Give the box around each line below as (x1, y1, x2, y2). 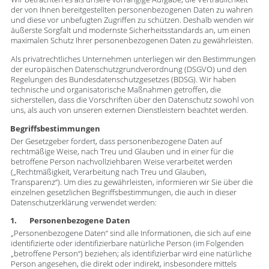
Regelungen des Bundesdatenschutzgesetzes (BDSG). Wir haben (10, 74, 236, 85)
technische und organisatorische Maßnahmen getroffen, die (10, 85, 221, 95)
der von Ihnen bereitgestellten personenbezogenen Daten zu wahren (10, 5, 253, 15)
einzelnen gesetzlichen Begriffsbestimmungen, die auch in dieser (10, 187, 237, 198)
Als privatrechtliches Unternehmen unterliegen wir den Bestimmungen (10, 54, 256, 65)
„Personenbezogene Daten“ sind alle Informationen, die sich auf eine (10, 228, 251, 239)
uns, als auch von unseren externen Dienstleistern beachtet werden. (10, 105, 248, 116)
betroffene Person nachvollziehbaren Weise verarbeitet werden (10, 156, 232, 167)
